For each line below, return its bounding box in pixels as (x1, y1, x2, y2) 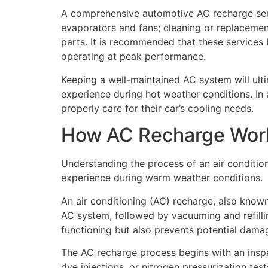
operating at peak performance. (61, 50, 206, 63)
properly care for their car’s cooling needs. (61, 102, 254, 114)
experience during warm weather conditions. (61, 172, 263, 184)
